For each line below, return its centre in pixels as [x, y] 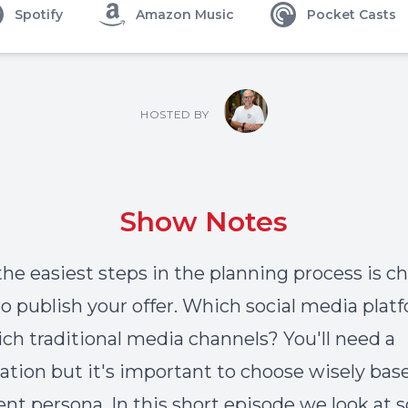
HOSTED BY [175, 114]
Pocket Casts [352, 15]
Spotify [39, 15]
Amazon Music [185, 15]
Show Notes [204, 222]
